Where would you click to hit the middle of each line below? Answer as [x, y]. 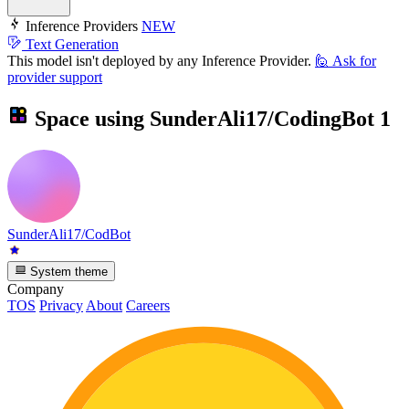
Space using [89, 118]
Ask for [354, 60]
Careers [148, 306]
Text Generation [72, 44]
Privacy [61, 306]
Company [36, 289]
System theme [68, 272]
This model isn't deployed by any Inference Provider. [159, 60]
